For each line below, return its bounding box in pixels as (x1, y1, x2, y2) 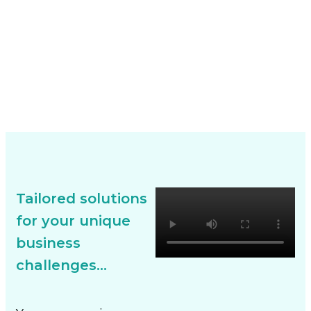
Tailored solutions (16, 190, 147, 207)
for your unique (16, 212, 131, 229)
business (16, 235, 81, 251)
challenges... (16, 257, 107, 274)
